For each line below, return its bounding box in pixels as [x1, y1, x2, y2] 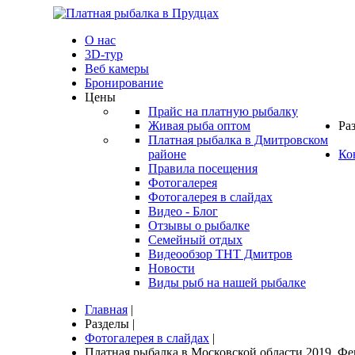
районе [148, 147, 186, 161]
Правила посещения [148, 162, 258, 175]
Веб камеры [85, 62, 149, 75]
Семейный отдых [148, 233, 242, 246]
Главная [85, 303, 128, 316]
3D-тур [85, 48, 123, 61]
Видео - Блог [148, 204, 218, 218]
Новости [148, 261, 195, 275]
